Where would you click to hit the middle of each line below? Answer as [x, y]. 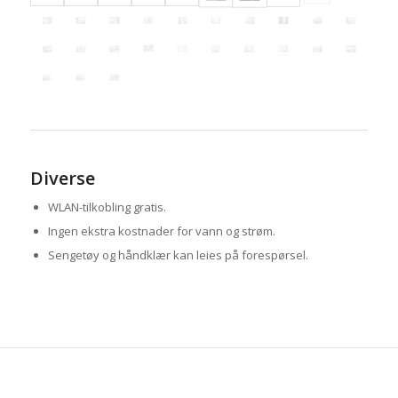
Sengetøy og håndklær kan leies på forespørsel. [178, 255]
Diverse [62, 178]
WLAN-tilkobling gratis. [107, 207]
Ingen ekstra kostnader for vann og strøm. [161, 231]
